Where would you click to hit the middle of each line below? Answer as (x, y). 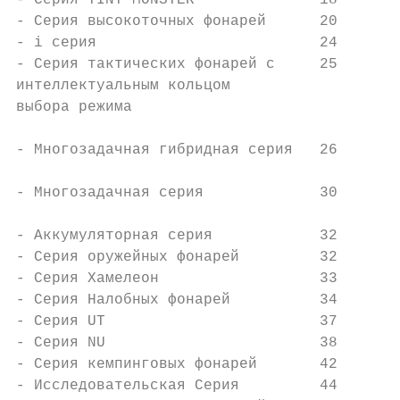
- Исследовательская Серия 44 (177, 386)
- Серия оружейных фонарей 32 (177, 257)
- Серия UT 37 (177, 321)
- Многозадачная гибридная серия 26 (177, 150)
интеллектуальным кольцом (123, 86)
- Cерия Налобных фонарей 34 (177, 300)
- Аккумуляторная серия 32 (177, 236)
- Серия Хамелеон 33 (177, 279)
